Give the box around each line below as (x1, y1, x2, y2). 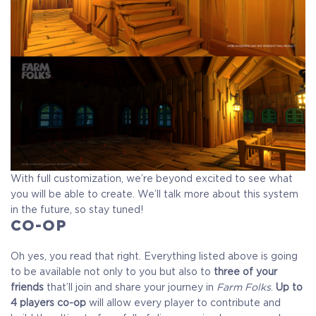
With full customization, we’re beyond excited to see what (11, 172, 293, 184)
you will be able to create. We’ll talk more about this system (11, 188, 298, 200)
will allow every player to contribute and (86, 296, 281, 308)
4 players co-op (11, 296, 86, 308)
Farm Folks (217, 281, 271, 293)
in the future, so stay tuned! (11, 203, 143, 215)
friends (11, 281, 44, 293)
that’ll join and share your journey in (44, 281, 217, 293)
